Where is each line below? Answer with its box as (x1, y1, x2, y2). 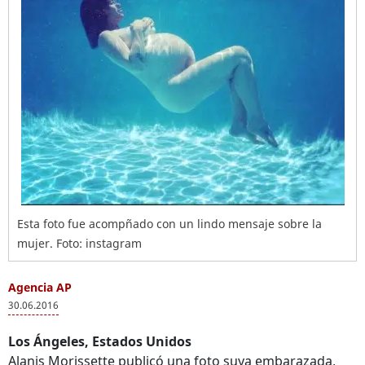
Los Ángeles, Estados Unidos (8, 332, 191, 350)
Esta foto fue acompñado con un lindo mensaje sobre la (17, 216, 322, 231)
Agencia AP (8, 279, 72, 295)
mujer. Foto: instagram (17, 235, 142, 251)
